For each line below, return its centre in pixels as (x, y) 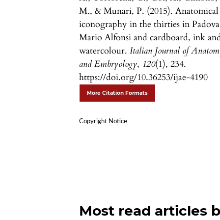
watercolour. (105, 51)
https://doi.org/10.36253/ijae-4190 (144, 78)
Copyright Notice (103, 122)
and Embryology (108, 64)
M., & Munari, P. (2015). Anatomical (149, 11)
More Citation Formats (118, 93)
